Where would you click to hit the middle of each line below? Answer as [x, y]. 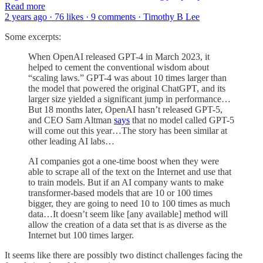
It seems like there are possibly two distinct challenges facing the [124, 255]
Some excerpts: [33, 36]
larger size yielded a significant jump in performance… [129, 99]
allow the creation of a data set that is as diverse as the [127, 224]
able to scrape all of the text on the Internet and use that [130, 171]
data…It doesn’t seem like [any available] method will [128, 214]
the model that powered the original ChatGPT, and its [127, 88]
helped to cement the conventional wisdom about [119, 67]
